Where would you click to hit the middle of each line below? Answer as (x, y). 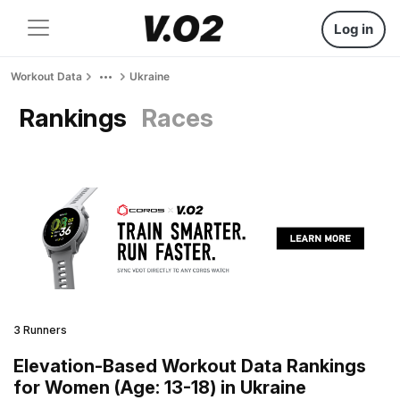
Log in (354, 29)
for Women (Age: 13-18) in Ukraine (160, 387)
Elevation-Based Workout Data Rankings (190, 366)
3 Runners (40, 329)
